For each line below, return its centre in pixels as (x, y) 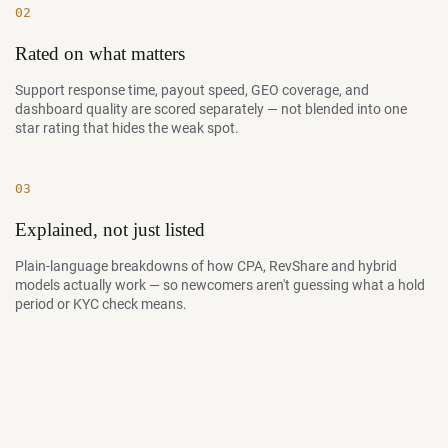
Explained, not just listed (110, 229)
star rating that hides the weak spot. (127, 128)
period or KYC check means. (101, 304)
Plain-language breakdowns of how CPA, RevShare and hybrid (206, 266)
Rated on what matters (100, 53)
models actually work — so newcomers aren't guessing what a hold (220, 285)
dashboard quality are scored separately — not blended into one (211, 109)
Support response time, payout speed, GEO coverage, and (192, 90)
